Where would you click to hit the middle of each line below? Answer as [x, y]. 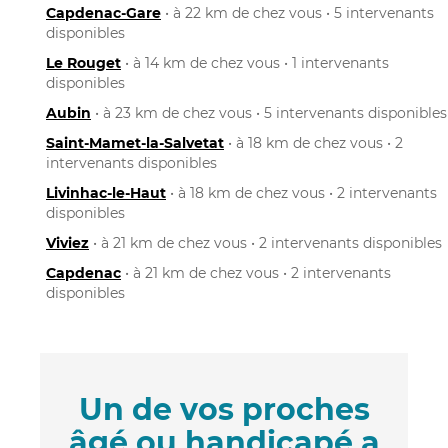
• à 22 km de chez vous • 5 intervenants [297, 12]
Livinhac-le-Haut [106, 192]
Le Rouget [83, 62]
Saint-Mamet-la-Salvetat [135, 142]
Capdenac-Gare [103, 12]
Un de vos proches [224, 409]
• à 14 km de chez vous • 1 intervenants [255, 62]
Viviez [67, 242]
